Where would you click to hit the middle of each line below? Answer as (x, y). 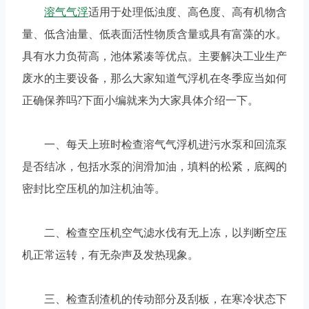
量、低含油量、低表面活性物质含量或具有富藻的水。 (154, 34)
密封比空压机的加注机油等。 (94, 189)
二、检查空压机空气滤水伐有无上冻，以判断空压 (154, 233)
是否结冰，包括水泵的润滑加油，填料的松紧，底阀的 (154, 167)
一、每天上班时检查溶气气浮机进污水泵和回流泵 (154, 144)
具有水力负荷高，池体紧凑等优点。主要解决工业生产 (154, 56)
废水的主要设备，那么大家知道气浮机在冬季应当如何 (154, 78)
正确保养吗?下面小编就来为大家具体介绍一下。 (140, 100)
